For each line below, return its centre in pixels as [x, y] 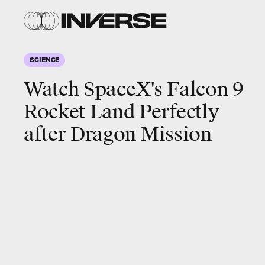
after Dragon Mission [118, 135]
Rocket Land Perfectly [122, 112]
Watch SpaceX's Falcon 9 [134, 90]
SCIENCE [45, 59]
